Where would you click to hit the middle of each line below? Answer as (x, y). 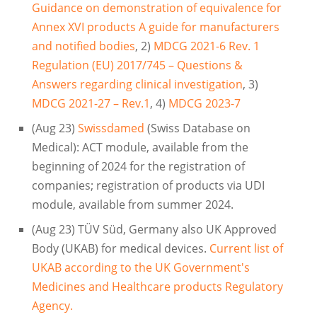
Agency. (52, 306)
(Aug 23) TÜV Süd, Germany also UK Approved (154, 230)
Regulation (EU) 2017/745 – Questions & (137, 65)
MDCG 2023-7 (204, 104)
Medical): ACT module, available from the (140, 148)
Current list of (246, 249)
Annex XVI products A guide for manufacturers (155, 27)
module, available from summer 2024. (132, 205)
